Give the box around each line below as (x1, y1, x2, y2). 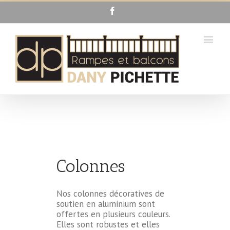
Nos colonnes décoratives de (56, 188, 164, 199)
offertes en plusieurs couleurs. (56, 208, 170, 220)
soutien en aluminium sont (56, 198, 155, 209)
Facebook (116, 6, 148, 14)
